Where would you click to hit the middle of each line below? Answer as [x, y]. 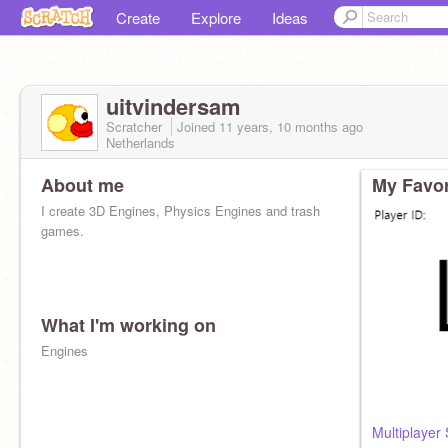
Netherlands [140, 142]
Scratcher [136, 126]
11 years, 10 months [278, 126]
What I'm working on [128, 325]
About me [82, 185]
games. [62, 230]
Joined [198, 126]
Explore [216, 17]
